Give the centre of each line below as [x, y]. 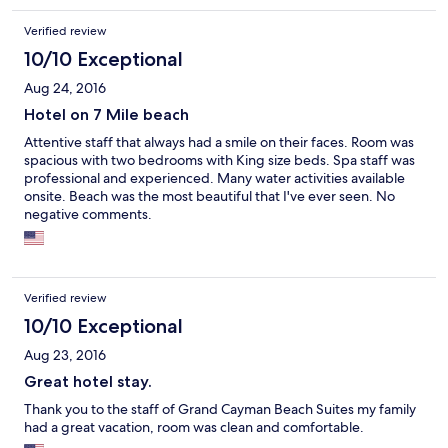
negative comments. [88, 213]
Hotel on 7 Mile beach [106, 114]
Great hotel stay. [88, 381]
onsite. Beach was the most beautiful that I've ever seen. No [209, 195]
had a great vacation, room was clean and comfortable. [194, 426]
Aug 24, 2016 [65, 87]
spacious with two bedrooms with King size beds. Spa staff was [219, 159]
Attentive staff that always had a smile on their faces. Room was [219, 141]
